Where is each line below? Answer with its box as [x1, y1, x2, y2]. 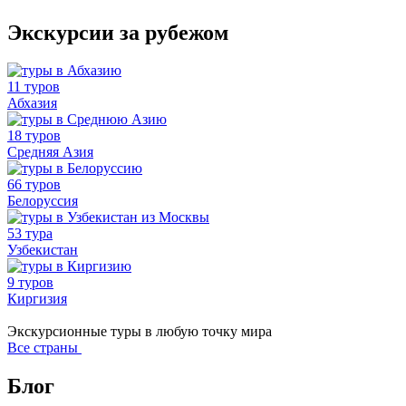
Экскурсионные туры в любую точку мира [7, 324, 272, 340]
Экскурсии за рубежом [7, 20, 228, 44]
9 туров [7, 275, 53, 291]
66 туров [7, 177, 61, 193]
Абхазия [7, 95, 57, 111]
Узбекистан [7, 242, 78, 258]
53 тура [7, 226, 53, 242]
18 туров [7, 128, 61, 144]
